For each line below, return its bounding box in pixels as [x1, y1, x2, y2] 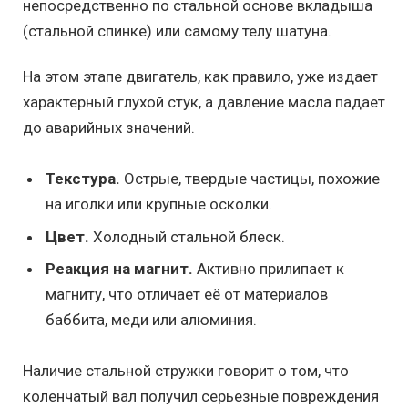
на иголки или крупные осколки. [46, 195, 272, 214]
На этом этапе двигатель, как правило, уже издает [23, 67, 378, 87]
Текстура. [46, 169, 120, 189]
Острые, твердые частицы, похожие [120, 169, 380, 189]
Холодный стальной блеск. [89, 227, 285, 246]
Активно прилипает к [193, 260, 344, 279]
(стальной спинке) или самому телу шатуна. [23, 21, 331, 40]
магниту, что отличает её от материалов [46, 285, 328, 304]
